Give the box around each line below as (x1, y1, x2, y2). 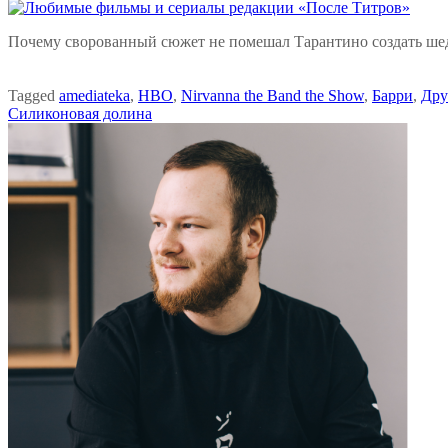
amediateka (59, 86, 130, 104)
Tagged (8, 86, 59, 104)
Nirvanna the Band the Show (181, 86, 364, 104)
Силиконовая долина (8, 104, 152, 122)
